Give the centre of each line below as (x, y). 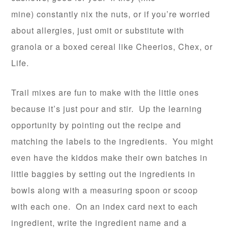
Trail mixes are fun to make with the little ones (105, 92)
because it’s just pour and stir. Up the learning (107, 109)
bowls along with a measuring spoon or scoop (105, 190)
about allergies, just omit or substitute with (98, 30)
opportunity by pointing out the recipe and (96, 125)
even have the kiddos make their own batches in (110, 158)
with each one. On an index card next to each (105, 206)
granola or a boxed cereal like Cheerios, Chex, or (112, 47)
